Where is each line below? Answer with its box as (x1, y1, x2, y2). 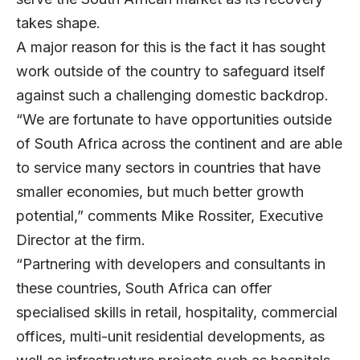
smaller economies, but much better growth (16, 182, 304, 200)
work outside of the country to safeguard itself (16, 62, 325, 80)
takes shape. (16, 14, 100, 31)
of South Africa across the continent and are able (16, 134, 342, 152)
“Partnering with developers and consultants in (16, 255, 325, 272)
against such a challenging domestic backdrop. (16, 86, 329, 104)
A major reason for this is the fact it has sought (16, 38, 325, 55)
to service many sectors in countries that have (16, 158, 321, 176)
